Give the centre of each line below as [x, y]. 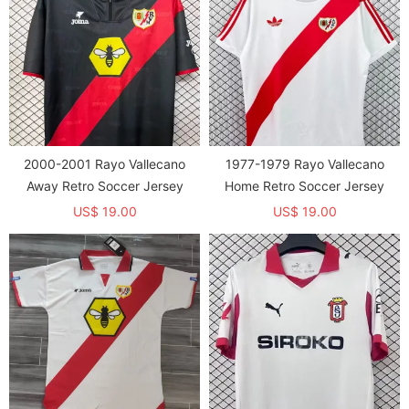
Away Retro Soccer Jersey [105, 186]
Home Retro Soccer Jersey [304, 186]
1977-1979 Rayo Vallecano [304, 164]
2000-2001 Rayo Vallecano [105, 164]
